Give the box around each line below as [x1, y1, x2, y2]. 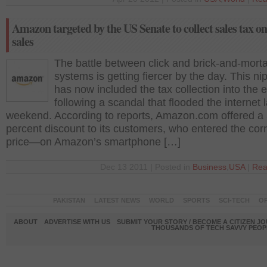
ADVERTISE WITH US [44, 218, 110, 225]
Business [193, 163, 226, 172]
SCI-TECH [218, 197, 250, 204]
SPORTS [182, 197, 210, 204]
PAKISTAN [52, 197, 85, 204]
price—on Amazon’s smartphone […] [6, 136, 181, 148]
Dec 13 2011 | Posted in [100, 163, 193, 172]
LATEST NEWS [94, 197, 140, 204]
